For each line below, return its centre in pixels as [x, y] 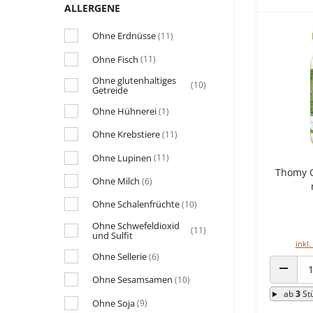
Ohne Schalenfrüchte [136, 204]
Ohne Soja [114, 303]
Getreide [110, 90]
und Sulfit [112, 235]
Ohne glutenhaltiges [134, 80]
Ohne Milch [116, 181]
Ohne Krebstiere [126, 134]
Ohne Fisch [115, 59]
